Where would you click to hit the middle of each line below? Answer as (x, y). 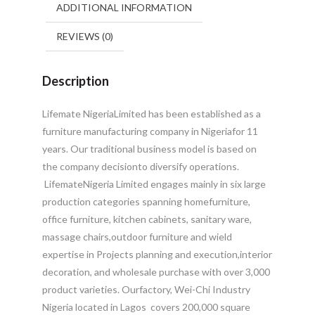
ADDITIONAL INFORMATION (124, 8)
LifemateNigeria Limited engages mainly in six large (155, 184)
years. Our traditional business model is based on (149, 149)
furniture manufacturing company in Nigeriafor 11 (150, 131)
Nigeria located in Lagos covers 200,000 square (146, 307)
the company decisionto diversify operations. (140, 167)
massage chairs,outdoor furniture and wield (137, 237)
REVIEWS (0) (84, 37)
